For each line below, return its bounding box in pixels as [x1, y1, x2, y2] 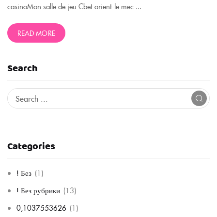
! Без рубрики [16, 185, 60, 195]
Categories [7, 139, 55, 154]
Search [7, 61, 38, 76]
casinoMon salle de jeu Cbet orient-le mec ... [7, 1, 141, 11]
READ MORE [17, 28, 55, 38]
